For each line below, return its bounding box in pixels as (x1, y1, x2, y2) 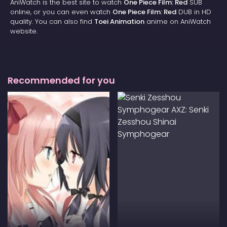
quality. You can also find (10, 17, 94, 27)
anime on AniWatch (144, 17, 211, 27)
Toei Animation (94, 17, 144, 27)
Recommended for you (8, 74, 115, 87)
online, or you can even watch (10, 7, 112, 17)
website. (10, 26, 37, 36)
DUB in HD (176, 7, 211, 17)
